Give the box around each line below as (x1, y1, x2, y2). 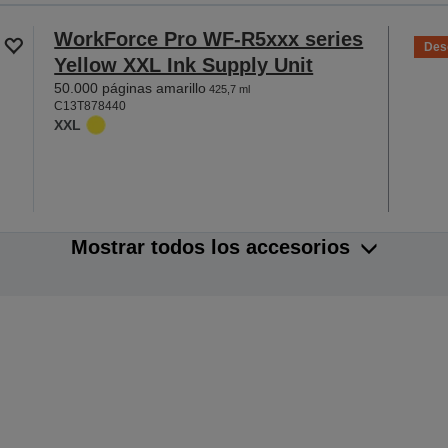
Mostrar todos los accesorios (70, 236, 350, 259)
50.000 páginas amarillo (54, 80, 207, 97)
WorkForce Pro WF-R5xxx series (54, 28, 364, 51)
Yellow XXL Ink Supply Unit (54, 54, 314, 77)
